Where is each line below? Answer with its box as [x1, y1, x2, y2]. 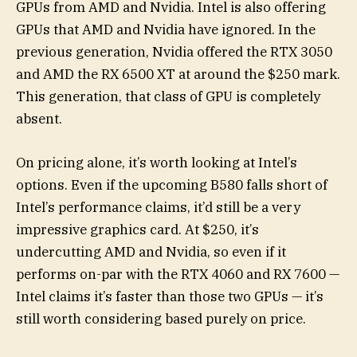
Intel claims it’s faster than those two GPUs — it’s [16, 287, 324, 305]
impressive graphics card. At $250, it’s [16, 220, 259, 238]
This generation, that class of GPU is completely [16, 88, 320, 106]
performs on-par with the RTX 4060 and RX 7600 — [16, 265, 339, 283]
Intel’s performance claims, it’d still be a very [16, 198, 300, 216]
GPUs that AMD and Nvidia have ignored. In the [16, 21, 316, 39]
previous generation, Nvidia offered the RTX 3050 [16, 43, 332, 61]
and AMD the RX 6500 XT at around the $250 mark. [16, 65, 340, 84]
